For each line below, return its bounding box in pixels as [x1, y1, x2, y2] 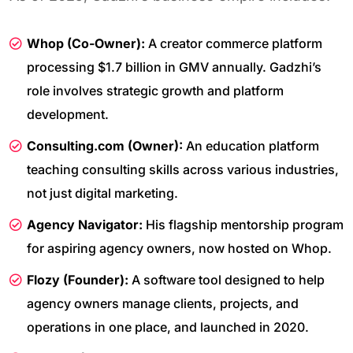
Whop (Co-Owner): [27, 35, 145, 51]
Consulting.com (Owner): [27, 137, 183, 154]
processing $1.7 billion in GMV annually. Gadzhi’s [27, 58, 321, 75]
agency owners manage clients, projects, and [27, 295, 299, 311]
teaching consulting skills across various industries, [27, 161, 339, 177]
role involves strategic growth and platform [27, 82, 284, 98]
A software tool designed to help [128, 271, 325, 288]
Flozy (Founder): [27, 271, 128, 288]
